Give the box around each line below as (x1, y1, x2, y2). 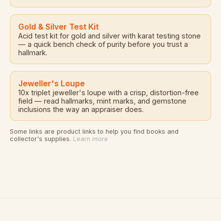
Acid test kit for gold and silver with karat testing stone (18, 31, 201, 40)
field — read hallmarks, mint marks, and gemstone (18, 96, 186, 105)
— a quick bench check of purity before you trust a (18, 39, 188, 48)
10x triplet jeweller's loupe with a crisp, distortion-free (18, 88, 199, 97)
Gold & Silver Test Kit (18, 21, 99, 32)
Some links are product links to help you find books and (10, 127, 179, 135)
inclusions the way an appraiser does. (18, 105, 144, 113)
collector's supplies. (10, 135, 73, 143)
